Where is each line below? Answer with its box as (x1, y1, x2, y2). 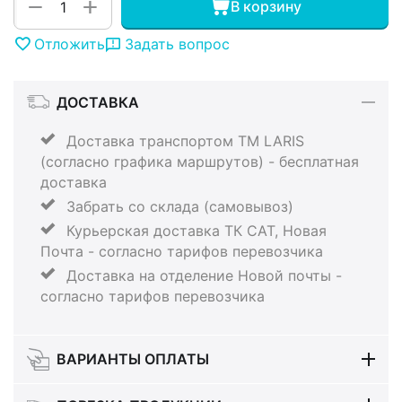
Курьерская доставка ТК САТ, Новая (62, 221, 327, 240)
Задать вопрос (125, 34, 230, 53)
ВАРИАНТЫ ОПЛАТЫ (56, 350, 209, 369)
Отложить (34, 34, 105, 53)
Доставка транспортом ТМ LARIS (62, 131, 304, 150)
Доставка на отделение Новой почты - (62, 266, 342, 284)
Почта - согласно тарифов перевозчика (40, 241, 323, 260)
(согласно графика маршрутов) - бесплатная (40, 152, 359, 170)
